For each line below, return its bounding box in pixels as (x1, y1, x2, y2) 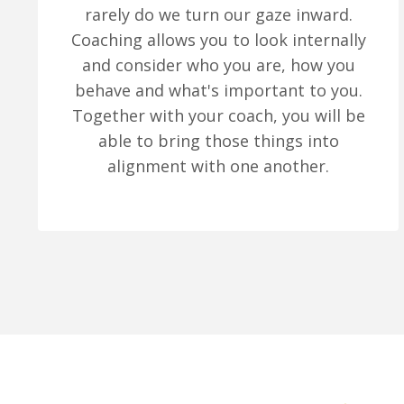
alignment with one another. (107, 155, 329, 178)
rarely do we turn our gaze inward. (84, 4, 353, 26)
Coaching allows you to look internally (70, 29, 366, 51)
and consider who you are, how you (81, 54, 355, 77)
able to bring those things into (97, 130, 339, 152)
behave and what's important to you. (74, 79, 363, 102)
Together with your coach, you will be (71, 105, 365, 127)
